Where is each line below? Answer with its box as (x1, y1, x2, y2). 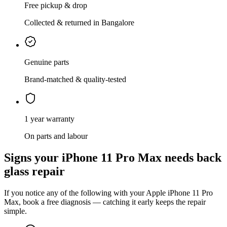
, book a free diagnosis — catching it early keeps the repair (19, 198, 206, 207)
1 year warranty (24, 115, 74, 124)
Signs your (4, 151, 62, 165)
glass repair (4, 165, 65, 178)
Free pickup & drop (24, 1, 87, 10)
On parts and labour (24, 132, 88, 141)
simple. (4, 207, 27, 216)
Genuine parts (24, 58, 69, 67)
